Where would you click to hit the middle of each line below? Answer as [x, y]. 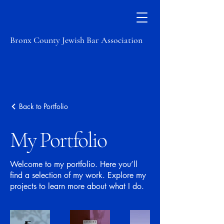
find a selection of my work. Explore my [78, 175]
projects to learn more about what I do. [77, 186]
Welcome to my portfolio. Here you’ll [74, 164]
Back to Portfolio [43, 106]
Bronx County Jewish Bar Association [76, 40]
